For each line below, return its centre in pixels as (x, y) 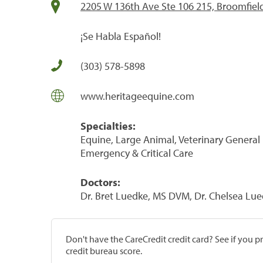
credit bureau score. (104, 250)
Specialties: (108, 126)
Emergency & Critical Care (137, 153)
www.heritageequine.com (137, 96)
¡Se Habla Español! (121, 36)
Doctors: (100, 182)
